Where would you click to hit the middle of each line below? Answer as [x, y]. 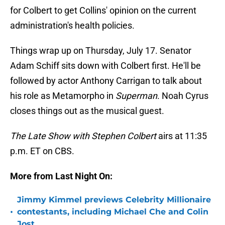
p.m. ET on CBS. [42, 151]
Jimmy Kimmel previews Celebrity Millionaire [114, 200]
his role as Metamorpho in [63, 96]
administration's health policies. [72, 26]
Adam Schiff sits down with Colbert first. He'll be [105, 66]
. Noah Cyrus [183, 96]
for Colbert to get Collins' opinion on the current [103, 11]
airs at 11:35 [183, 136]
